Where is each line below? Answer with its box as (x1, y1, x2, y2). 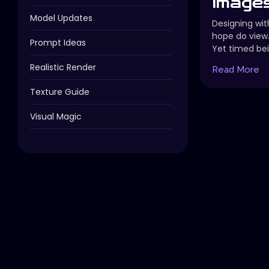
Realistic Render (30, 61, 96, 73)
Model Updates (30, 11, 92, 24)
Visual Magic (30, 110, 82, 122)
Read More (212, 64, 260, 75)
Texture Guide (30, 85, 89, 98)
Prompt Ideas (30, 36, 86, 49)
